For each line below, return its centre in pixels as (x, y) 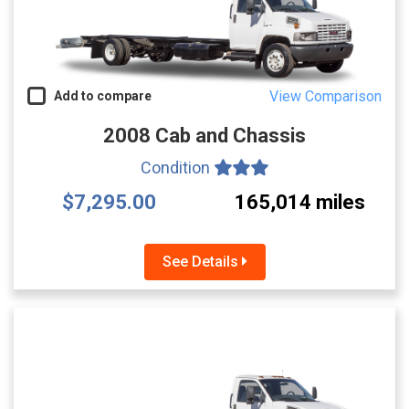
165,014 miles (300, 202)
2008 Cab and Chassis (204, 135)
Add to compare (99, 95)
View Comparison (325, 96)
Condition (177, 167)
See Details (202, 261)
